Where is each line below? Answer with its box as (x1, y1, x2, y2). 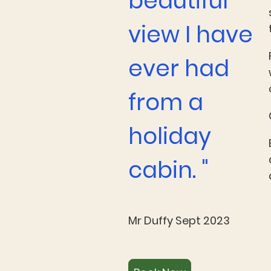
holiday (128, 120, 211, 152)
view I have (128, 18, 253, 50)
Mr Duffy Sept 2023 (128, 212, 230, 228)
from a (128, 86, 203, 118)
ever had (128, 52, 229, 84)
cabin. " (128, 154, 209, 186)
